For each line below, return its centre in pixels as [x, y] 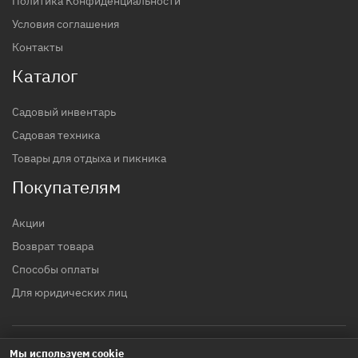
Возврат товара [53, 246]
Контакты [38, 47]
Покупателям [66, 187]
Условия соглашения [66, 24]
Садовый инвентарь [64, 112]
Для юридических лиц [70, 292]
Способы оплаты [56, 269]
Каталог [45, 76]
